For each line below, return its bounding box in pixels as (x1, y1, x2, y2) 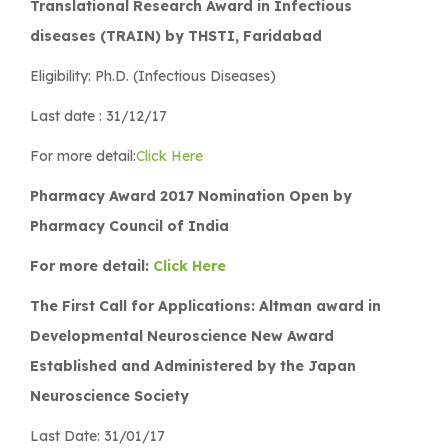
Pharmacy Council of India (30, 216, 229, 235)
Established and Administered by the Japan (30, 356, 356, 375)
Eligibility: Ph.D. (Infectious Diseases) (30, 66, 276, 85)
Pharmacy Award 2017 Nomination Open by (30, 186, 352, 205)
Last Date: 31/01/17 (30, 426, 165, 445)
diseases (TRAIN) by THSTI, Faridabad (30, 26, 322, 45)
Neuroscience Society (30, 386, 189, 405)
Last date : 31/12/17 (30, 106, 167, 125)
